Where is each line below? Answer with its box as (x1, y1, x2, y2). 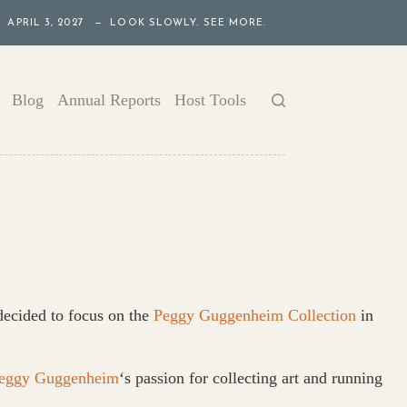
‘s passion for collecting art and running (119, 369, 382, 387)
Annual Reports (57, 90, 162, 109)
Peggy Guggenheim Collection (154, 306, 356, 324)
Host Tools (174, 90, 247, 109)
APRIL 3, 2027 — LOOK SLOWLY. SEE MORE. (7, 17, 267, 28)
